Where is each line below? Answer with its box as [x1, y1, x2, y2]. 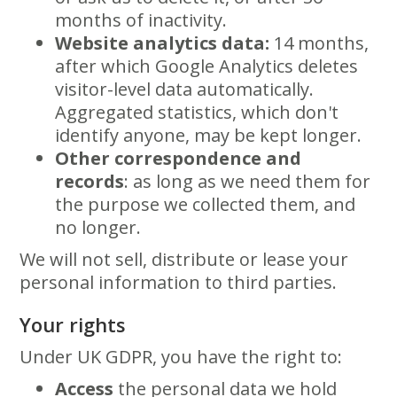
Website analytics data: [55, 31, 270, 55]
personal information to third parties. [19, 270, 338, 294]
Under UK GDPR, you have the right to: [19, 345, 343, 369]
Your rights [19, 311, 127, 338]
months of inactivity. [55, 8, 237, 32]
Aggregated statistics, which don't [55, 100, 339, 124]
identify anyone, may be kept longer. [55, 123, 362, 147]
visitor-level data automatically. [55, 77, 315, 101]
